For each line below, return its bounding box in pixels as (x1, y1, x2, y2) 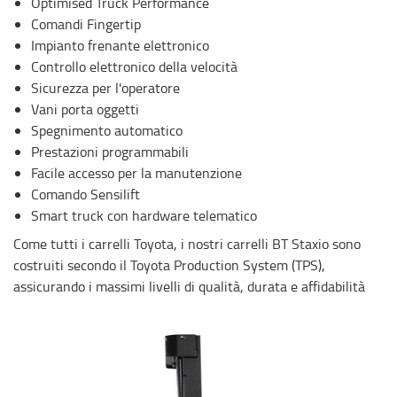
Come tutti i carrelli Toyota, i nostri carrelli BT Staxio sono (13, 233, 361, 253)
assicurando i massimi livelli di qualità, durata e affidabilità (13, 276, 365, 296)
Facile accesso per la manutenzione (31, 162, 242, 183)
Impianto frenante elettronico (31, 35, 209, 55)
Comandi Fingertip (31, 13, 141, 34)
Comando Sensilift (31, 183, 140, 204)
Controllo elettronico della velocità (31, 56, 237, 76)
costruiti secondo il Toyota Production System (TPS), (13, 254, 325, 275)
